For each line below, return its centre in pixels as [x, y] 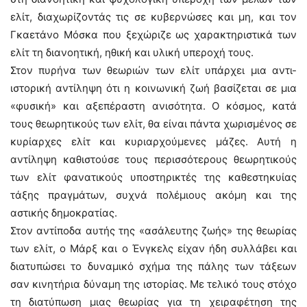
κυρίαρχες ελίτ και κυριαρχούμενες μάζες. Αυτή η [153, 142]
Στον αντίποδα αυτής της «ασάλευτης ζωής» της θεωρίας [153, 231]
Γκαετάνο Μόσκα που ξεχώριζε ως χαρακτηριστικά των [153, 35]
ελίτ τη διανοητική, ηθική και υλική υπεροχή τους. [132, 52]
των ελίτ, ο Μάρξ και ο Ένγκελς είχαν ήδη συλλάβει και [153, 248]
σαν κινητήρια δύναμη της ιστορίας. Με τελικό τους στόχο [153, 284]
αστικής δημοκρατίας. [64, 213]
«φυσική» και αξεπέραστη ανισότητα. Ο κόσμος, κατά [153, 106]
